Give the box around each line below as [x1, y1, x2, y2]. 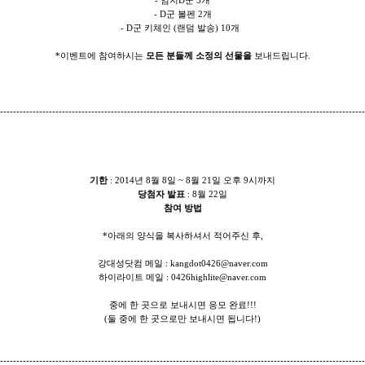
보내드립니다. [251, 51, 310, 60]
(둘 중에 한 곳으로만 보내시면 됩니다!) [104, 314, 261, 323]
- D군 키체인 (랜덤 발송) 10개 [121, 23, 244, 33]
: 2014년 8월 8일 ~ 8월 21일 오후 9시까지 [108, 175, 275, 185]
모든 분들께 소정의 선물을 [145, 51, 252, 60]
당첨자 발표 [138, 189, 185, 199]
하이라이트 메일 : [99, 272, 171, 282]
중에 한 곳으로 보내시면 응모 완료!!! [108, 300, 257, 310]
